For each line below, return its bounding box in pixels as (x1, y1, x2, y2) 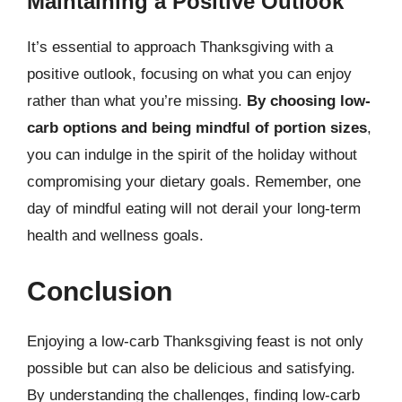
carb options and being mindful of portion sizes (27, 119, 367, 136)
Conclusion (27, 275, 172, 306)
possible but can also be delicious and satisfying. (27, 359, 355, 377)
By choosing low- (247, 92, 371, 109)
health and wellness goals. (27, 227, 204, 244)
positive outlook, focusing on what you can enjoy (27, 66, 352, 83)
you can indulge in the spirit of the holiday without (27, 146, 357, 163)
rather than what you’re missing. (27, 92, 247, 109)
